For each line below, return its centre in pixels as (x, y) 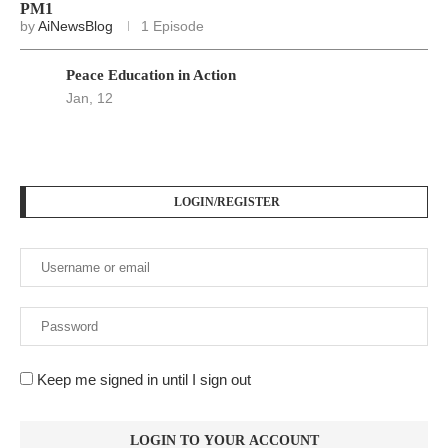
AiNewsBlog (75, 26)
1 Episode (172, 26)
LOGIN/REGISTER (226, 202)
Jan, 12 (89, 98)
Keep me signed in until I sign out (142, 380)
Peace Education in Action (151, 75)
